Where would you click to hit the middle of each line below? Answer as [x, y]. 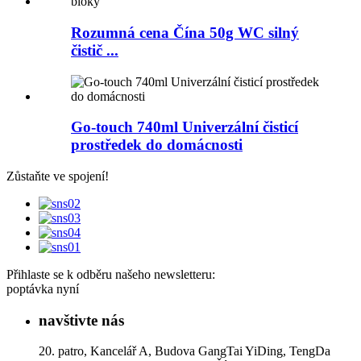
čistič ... [95, 50]
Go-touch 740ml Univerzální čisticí [185, 127]
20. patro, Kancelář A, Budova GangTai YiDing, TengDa [185, 351]
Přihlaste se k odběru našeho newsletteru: [111, 274]
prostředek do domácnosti [157, 145]
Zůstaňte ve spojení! [58, 176]
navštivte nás [81, 320]
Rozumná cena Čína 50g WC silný [185, 32]
